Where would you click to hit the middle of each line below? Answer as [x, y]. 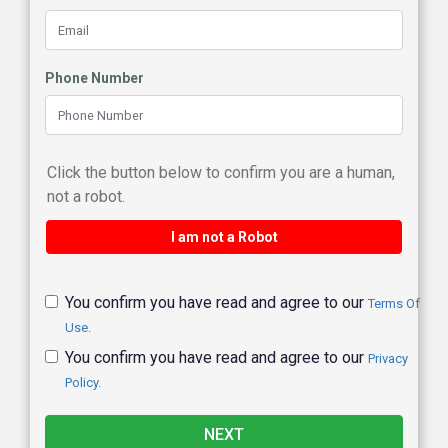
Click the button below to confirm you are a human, [221, 172]
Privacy [388, 358]
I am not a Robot [224, 236]
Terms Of [394, 303]
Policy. [83, 382]
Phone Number [94, 78]
